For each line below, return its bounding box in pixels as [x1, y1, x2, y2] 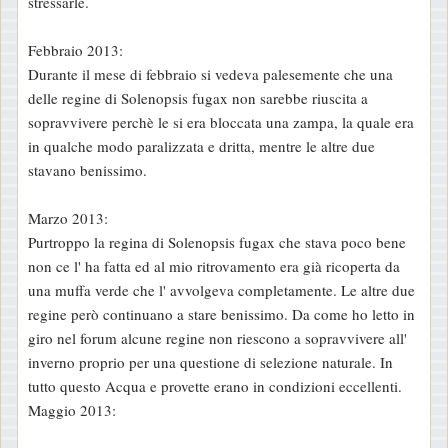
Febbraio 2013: [28, 39, 123, 60]
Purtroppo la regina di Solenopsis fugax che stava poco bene [28, 231, 406, 252]
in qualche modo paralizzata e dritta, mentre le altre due [28, 135, 375, 156]
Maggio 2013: [28, 399, 116, 420]
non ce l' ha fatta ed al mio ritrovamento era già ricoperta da [28, 255, 400, 276]
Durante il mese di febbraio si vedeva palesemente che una [28, 63, 393, 84]
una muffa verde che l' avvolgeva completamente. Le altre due [28, 279, 415, 300]
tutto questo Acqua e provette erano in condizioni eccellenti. [28, 375, 402, 396]
